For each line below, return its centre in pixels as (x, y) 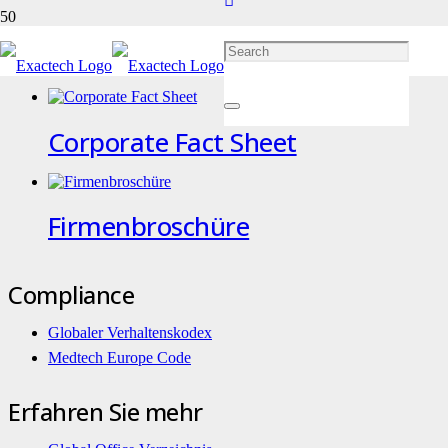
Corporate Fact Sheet (172, 141)
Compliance (71, 295)
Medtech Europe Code (119, 358)
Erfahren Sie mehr (105, 412)
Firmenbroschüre (149, 226)
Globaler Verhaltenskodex (130, 333)
